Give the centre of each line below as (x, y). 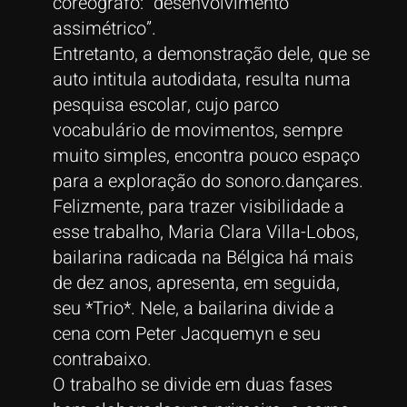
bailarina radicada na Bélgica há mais (203, 257)
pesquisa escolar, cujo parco (165, 104)
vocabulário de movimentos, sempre (197, 130)
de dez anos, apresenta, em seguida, (196, 283)
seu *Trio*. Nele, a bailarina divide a (193, 308)
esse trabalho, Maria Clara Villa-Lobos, (205, 232)
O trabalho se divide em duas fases (192, 384)
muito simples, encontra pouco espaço (206, 155)
